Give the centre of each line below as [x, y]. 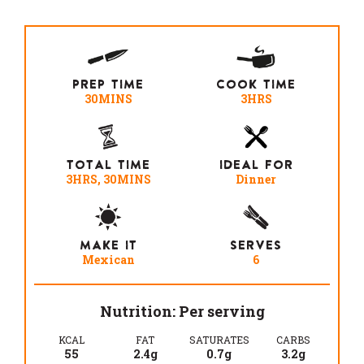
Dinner [256, 180]
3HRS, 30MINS [108, 180]
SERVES [256, 245]
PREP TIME [108, 84]
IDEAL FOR [256, 165]
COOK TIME [256, 84]
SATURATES [219, 339]
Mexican [108, 259]
